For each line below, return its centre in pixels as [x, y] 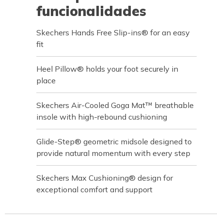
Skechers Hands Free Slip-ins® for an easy [113, 32]
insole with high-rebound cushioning [102, 117]
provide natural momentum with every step [113, 153]
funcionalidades [91, 11]
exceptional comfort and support [94, 189]
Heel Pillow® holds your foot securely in [107, 69]
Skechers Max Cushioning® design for [105, 178]
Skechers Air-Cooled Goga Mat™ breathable [115, 105]
